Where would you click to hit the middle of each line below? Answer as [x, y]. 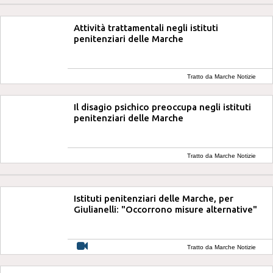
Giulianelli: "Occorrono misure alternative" [165, 209]
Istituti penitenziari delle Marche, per [154, 198]
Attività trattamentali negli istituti [146, 28]
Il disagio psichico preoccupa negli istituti [162, 107]
